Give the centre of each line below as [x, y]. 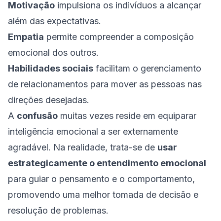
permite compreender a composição [119, 37]
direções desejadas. [49, 100]
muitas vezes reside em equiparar [127, 116]
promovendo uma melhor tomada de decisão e [103, 195]
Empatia [26, 37]
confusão [37, 116]
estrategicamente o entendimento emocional [107, 163]
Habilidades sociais [51, 68]
